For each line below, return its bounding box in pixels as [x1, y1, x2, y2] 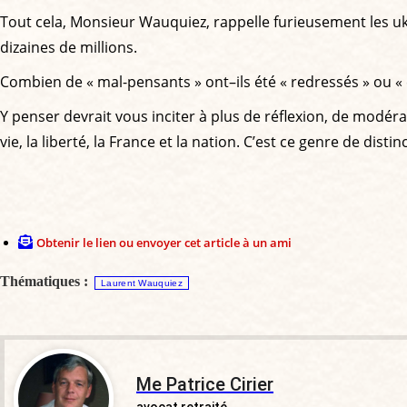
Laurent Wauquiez [101, 277, 183, 288]
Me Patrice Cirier [136, 372, 273, 395]
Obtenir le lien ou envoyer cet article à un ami [36, 233, 292, 251]
